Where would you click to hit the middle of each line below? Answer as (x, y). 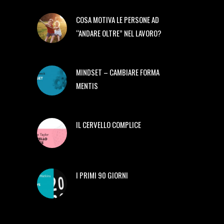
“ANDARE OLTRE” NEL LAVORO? (119, 33)
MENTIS (87, 86)
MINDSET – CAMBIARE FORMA (118, 72)
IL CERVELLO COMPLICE (108, 125)
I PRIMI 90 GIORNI (102, 175)
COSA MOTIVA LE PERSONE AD (117, 20)
